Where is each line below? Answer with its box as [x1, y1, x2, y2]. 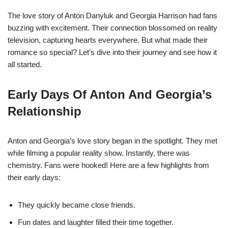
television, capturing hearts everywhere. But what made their [8, 35, 208, 44]
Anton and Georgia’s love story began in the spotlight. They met [8, 136, 217, 145]
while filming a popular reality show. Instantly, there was [8, 148, 190, 157]
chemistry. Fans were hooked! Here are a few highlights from [8, 160, 209, 169]
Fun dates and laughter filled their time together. [18, 217, 174, 226]
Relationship [8, 104, 81, 118]
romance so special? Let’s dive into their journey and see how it [8, 47, 217, 56]
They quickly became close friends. [18, 200, 135, 209]
